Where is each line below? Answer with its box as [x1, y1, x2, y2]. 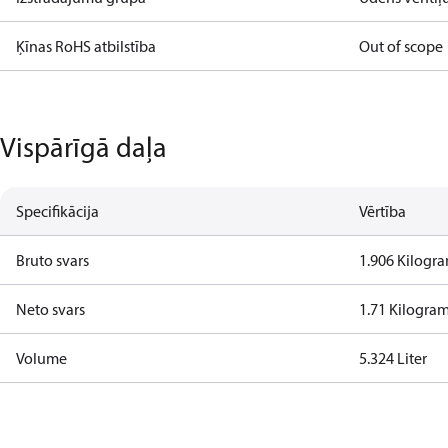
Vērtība [359, 201, 407, 221]
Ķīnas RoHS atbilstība [16, 36, 156, 56]
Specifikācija [16, 201, 99, 221]
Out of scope [359, 36, 444, 56]
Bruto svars [16, 250, 89, 270]
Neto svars [16, 299, 85, 319]
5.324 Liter [359, 348, 428, 368]
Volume [16, 348, 67, 368]
